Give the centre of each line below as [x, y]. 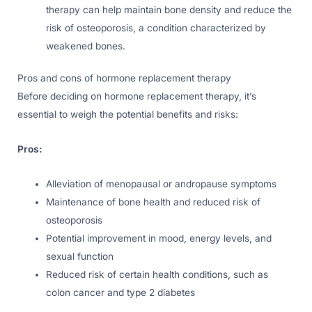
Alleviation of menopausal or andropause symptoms [162, 184]
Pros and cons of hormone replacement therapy [124, 78]
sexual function [80, 257]
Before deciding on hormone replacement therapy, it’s [137, 96]
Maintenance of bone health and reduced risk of [154, 202]
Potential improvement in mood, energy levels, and [159, 239]
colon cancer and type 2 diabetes [121, 293]
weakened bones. [86, 46]
